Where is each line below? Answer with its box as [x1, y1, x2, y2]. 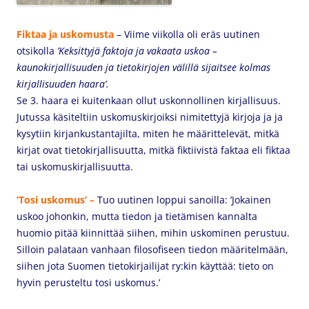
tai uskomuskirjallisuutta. [17, 160, 133, 173]
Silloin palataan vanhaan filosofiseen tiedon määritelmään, [17, 243, 288, 256]
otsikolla [17, 44, 54, 57]
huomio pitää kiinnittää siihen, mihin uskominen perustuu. [17, 226, 290, 239]
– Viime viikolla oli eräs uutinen [114, 28, 260, 41]
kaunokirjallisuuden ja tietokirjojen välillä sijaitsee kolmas [17, 61, 270, 74]
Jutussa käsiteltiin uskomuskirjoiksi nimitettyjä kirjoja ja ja [17, 110, 283, 123]
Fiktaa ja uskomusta [17, 28, 114, 41]
